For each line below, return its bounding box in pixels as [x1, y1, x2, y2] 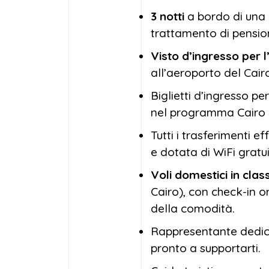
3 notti [151, 9, 184, 23]
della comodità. [151, 201, 235, 216]
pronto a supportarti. [151, 241, 261, 255]
